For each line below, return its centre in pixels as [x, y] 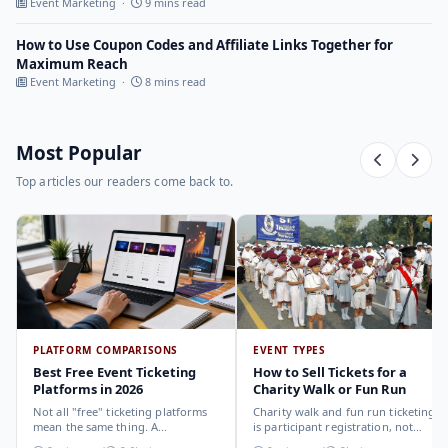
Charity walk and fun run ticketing [344, 412]
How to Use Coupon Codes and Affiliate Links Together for [204, 44]
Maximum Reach [72, 63]
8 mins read [174, 81]
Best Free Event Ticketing [114, 372]
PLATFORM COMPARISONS [106, 350]
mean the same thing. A [96, 427]
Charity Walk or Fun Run [329, 389]
